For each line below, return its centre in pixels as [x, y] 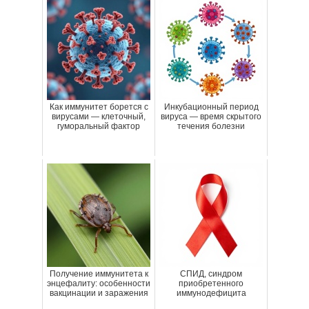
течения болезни [211, 127]
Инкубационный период [211, 107]
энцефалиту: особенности [99, 284]
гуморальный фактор [99, 127]
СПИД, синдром [211, 274]
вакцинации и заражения [99, 293]
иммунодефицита [211, 293]
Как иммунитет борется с [99, 107]
